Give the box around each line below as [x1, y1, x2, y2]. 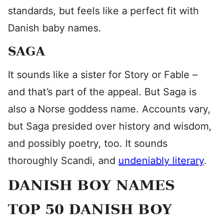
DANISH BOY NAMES [8, 177, 175, 193]
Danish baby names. [8, 22, 101, 34]
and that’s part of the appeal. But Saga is [8, 86, 196, 98]
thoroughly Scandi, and [8, 155, 118, 166]
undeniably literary [118, 155, 204, 166]
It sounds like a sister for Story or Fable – [8, 69, 197, 81]
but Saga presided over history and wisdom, [8, 120, 212, 132]
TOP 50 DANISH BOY [8, 201, 172, 218]
